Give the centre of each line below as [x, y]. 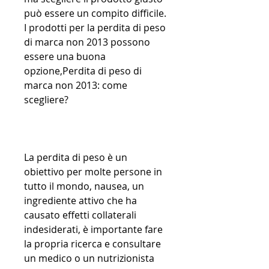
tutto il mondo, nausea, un [84, 186]
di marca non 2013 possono [87, 42]
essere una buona [65, 57]
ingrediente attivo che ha [80, 201]
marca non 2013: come [76, 86]
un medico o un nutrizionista [89, 258]
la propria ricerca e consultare [92, 244]
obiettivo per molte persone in [93, 172]
